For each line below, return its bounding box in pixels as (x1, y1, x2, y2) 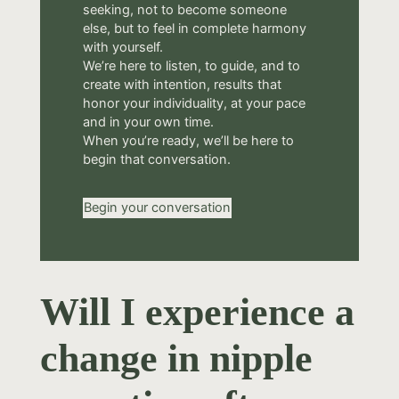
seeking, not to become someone (82, 2, 287, 19)
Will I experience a (39, 290, 354, 335)
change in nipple (39, 337, 313, 381)
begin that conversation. (82, 151, 231, 168)
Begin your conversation (83, 199, 231, 216)
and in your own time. (82, 114, 214, 131)
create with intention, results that (82, 77, 281, 94)
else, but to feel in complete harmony (82, 20, 306, 37)
